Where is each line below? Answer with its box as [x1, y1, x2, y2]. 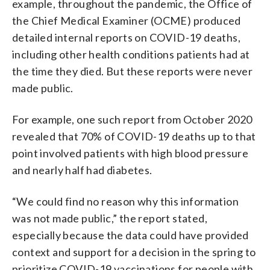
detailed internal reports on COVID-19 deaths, [12, 30, 240, 44]
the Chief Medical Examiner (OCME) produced [12, 13, 241, 27]
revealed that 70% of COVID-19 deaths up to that [12, 129, 256, 143]
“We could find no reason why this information [12, 194, 239, 208]
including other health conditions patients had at [12, 47, 250, 61]
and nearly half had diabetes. [12, 163, 152, 177]
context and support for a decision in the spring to [12, 245, 256, 259]
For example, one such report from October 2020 [12, 112, 253, 126]
